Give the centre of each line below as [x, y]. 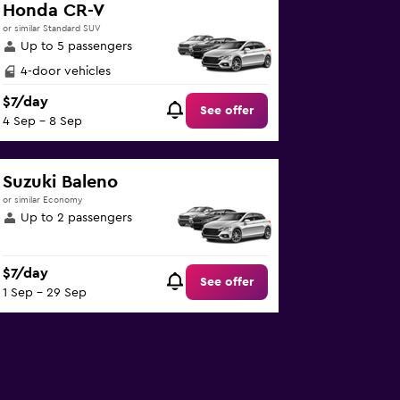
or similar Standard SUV [52, 29]
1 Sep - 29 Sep [45, 293]
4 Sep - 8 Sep [43, 122]
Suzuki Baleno [61, 182]
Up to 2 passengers [77, 218]
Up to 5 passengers [77, 46]
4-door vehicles [66, 71]
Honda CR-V [54, 11]
